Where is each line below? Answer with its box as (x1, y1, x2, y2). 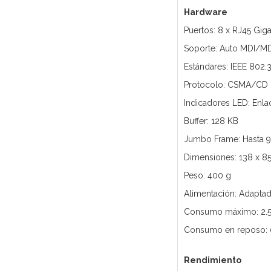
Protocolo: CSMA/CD (183, 80, 268, 90)
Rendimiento (183, 255, 241, 266)
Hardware (183, 7, 227, 18)
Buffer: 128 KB (183, 116, 238, 126)
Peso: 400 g (183, 171, 231, 181)
